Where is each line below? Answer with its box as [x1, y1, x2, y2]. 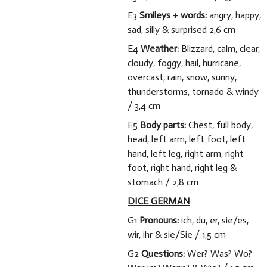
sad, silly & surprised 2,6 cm [128, 24, 235, 35]
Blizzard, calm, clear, [181, 43, 260, 54]
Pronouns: [139, 215, 179, 226]
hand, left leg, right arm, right [128, 148, 244, 159]
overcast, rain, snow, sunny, [128, 72, 237, 83]
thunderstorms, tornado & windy [128, 86, 259, 97]
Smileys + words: [139, 10, 209, 21]
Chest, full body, [186, 119, 253, 131]
